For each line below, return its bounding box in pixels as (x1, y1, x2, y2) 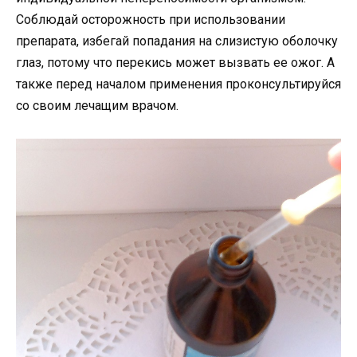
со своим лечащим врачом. (16, 98, 178, 114)
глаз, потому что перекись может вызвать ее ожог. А (16, 55, 335, 71)
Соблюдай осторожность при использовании (16, 12, 285, 28)
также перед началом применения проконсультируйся (16, 76, 341, 92)
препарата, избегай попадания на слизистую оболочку (16, 33, 338, 49)
